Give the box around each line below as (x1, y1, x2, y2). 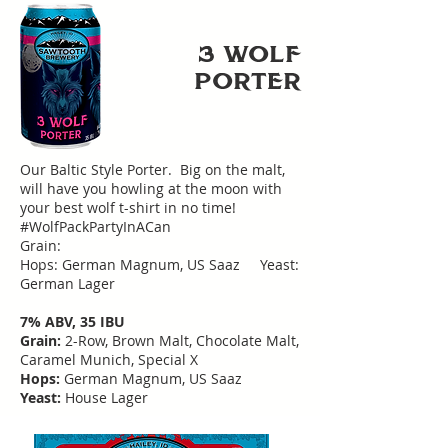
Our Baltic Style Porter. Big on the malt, (20, 160, 285, 179)
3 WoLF (197, 42, 300, 69)
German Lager (20, 274, 115, 293)
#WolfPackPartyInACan (20, 217, 171, 236)
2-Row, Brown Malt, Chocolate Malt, (65, 331, 299, 350)
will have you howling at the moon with (20, 179, 282, 198)
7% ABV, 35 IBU (20, 312, 125, 331)
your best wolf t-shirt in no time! (20, 198, 240, 217)
